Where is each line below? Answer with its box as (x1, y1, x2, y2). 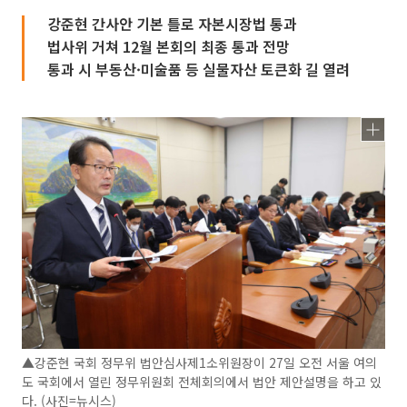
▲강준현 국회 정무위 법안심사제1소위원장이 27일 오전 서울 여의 (22, 353, 377, 372)
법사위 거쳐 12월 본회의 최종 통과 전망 (47, 35, 290, 57)
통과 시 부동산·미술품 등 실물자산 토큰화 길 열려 (47, 58, 350, 80)
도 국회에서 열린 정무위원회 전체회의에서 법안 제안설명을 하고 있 (22, 372, 382, 392)
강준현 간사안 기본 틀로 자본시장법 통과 (47, 13, 297, 35)
